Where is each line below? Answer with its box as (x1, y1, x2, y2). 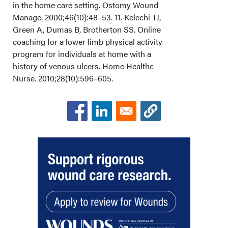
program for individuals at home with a (13, 48, 151, 60)
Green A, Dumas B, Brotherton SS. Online (13, 23, 161, 35)
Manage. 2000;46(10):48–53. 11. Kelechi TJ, (13, 11, 161, 23)
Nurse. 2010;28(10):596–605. (13, 72, 113, 84)
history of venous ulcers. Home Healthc (13, 60, 154, 72)
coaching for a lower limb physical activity (13, 36, 162, 47)
